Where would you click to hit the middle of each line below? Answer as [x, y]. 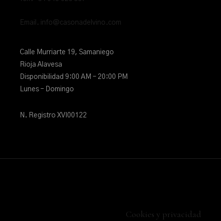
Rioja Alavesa [41, 65]
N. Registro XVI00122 [53, 115]
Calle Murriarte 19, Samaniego [67, 52]
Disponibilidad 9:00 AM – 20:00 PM [74, 77]
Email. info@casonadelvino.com [71, 23]
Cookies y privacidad [164, 214]
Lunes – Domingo [47, 89]
